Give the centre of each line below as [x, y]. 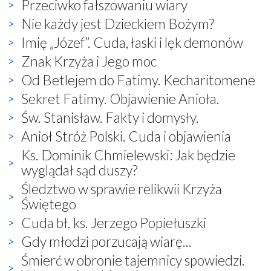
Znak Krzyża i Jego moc [89, 61]
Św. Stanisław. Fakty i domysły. [110, 117]
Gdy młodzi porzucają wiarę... [106, 241]
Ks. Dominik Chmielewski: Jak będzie [128, 155]
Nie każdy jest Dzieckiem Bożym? [118, 23]
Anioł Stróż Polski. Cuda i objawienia [126, 136]
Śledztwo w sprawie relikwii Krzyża [122, 188]
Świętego [49, 204]
